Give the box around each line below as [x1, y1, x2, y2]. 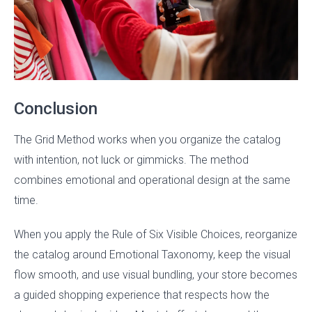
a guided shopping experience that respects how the [14, 288, 270, 302]
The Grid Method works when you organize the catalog [14, 133, 281, 147]
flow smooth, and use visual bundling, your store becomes [14, 268, 297, 282]
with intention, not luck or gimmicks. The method [14, 153, 249, 167]
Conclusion [14, 99, 97, 119]
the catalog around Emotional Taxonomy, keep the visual [14, 248, 290, 262]
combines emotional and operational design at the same [14, 173, 290, 187]
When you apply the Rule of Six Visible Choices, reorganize [14, 228, 297, 242]
